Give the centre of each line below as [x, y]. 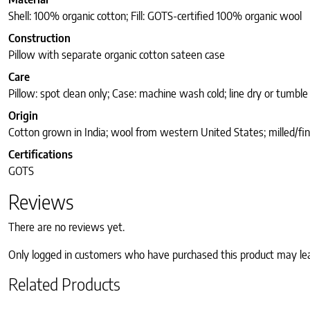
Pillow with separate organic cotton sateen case [117, 55]
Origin [23, 116]
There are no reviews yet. [66, 227]
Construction [39, 38]
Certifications [40, 155]
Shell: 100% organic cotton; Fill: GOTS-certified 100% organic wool [155, 16]
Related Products [64, 284]
